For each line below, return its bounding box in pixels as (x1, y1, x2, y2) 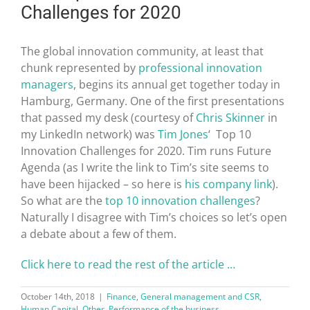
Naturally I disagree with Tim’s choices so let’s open (21, 209, 287, 225)
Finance (107, 290, 136, 302)
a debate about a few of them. (21, 226, 176, 241)
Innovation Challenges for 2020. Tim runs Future (21, 143, 271, 158)
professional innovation (138, 60, 262, 75)
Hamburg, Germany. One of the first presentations (21, 93, 284, 109)
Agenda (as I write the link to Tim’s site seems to (21, 159, 269, 175)
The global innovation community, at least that (21, 43, 264, 59)
